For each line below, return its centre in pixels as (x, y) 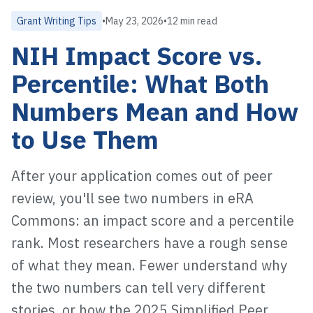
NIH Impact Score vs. (137, 56)
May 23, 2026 (134, 21)
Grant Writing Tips (57, 21)
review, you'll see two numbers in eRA (132, 198)
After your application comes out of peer (142, 176)
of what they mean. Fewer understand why (149, 265)
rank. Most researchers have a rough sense (150, 243)
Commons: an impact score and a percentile (153, 220)
